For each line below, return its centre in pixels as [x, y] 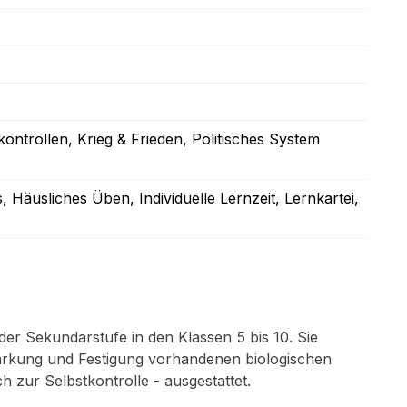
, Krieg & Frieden [125, 139]
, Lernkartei [315, 198]
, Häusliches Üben [66, 198]
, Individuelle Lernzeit [203, 198]
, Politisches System [251, 139]
